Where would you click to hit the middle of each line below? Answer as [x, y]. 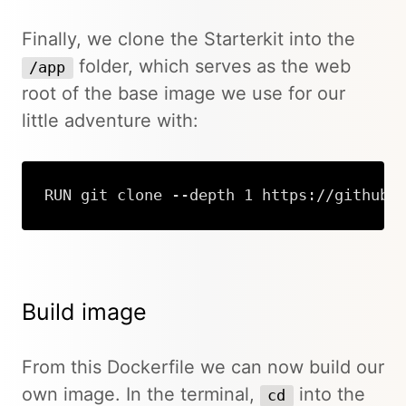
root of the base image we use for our [184, 94]
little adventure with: [110, 121]
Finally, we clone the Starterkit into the [188, 39]
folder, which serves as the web [212, 67]
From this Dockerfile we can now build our [203, 367]
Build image [84, 311]
